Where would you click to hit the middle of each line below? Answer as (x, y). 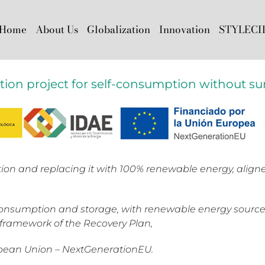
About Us (57, 29)
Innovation (185, 29)
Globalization (119, 29)
